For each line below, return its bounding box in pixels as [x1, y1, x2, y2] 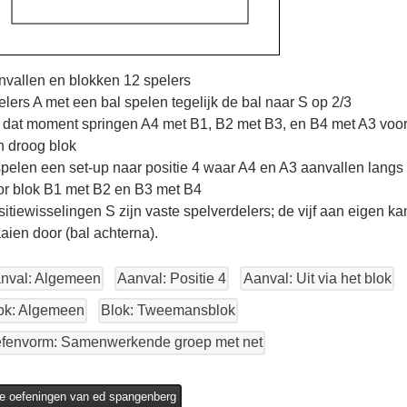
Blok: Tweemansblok [101, 302, 236, 318]
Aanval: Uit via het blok [243, 270, 392, 286]
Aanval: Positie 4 [117, 270, 227, 286]
